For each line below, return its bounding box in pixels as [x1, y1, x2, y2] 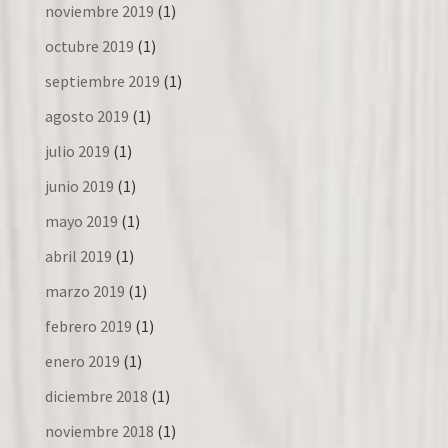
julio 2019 [44, 140, 110, 161]
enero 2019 [44, 350, 120, 371]
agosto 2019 [44, 105, 129, 126]
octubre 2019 [44, 35, 134, 56]
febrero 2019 [44, 315, 132, 336]
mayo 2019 [44, 210, 118, 231]
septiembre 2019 [44, 70, 160, 91]
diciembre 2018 [44, 385, 148, 406]
